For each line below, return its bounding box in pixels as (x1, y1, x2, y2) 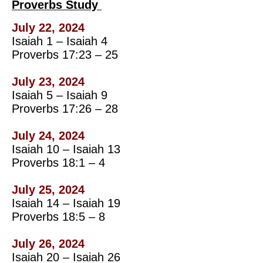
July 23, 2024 (12, 75, 85, 88)
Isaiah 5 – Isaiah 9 (12, 88, 107, 102)
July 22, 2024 (12, 21, 85, 34)
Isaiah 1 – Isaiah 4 (12, 34, 107, 48)
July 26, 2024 (12, 237, 85, 250)
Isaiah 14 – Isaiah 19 (12, 196, 120, 210)
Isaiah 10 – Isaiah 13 (12, 142, 120, 156)
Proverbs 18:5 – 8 (12, 210, 105, 223)
